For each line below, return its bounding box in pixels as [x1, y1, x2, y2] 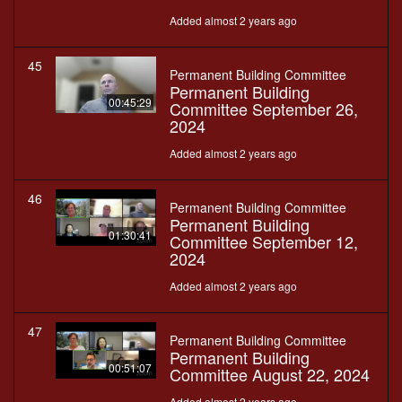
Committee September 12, [170, 230, 358, 254]
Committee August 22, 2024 [170, 363, 370, 387]
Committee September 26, [170, 97, 358, 121]
